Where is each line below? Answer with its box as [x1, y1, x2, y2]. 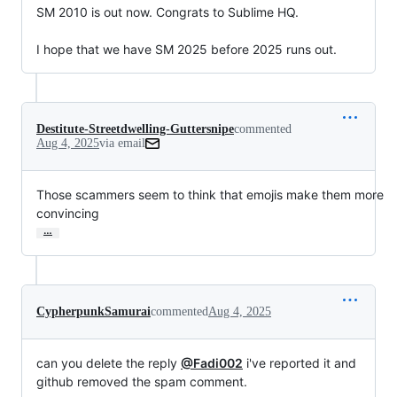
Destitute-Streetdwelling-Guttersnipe [36, 122, 234, 136]
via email [99, 136, 145, 151]
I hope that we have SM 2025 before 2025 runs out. [36, 42, 337, 58]
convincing [36, 206, 99, 222]
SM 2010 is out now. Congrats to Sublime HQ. [36, 4, 299, 20]
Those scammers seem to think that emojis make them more [36, 187, 384, 203]
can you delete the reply [36, 355, 181, 371]
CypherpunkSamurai [36, 305, 151, 319]
